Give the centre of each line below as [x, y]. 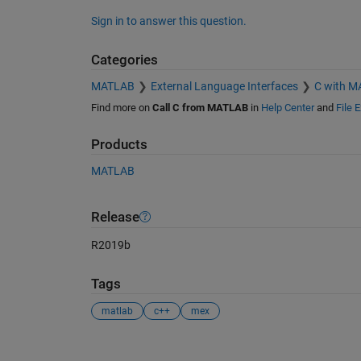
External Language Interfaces [224, 86]
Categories [124, 60]
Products [119, 144]
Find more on [121, 107]
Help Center [287, 107]
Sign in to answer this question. [168, 21]
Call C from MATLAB [200, 107]
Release [115, 217]
